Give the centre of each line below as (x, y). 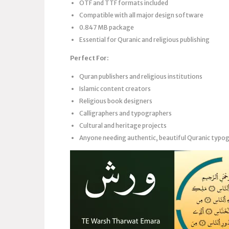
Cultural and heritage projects (123, 125)
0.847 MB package (107, 27)
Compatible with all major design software (141, 15)
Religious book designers (116, 101)
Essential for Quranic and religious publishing (144, 39)
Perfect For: (89, 58)
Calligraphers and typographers (125, 113)
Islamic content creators (115, 88)
